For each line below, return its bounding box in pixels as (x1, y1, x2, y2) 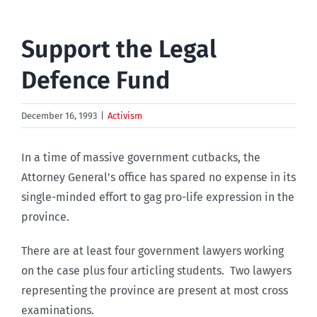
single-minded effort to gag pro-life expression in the (21, 190, 294, 204)
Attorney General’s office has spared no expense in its (21, 170, 296, 184)
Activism (108, 110, 142, 121)
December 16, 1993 (21, 110, 97, 121)
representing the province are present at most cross (21, 283, 288, 297)
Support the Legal (21, 34, 217, 64)
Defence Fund (21, 65, 170, 95)
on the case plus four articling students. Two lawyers (21, 263, 292, 277)
